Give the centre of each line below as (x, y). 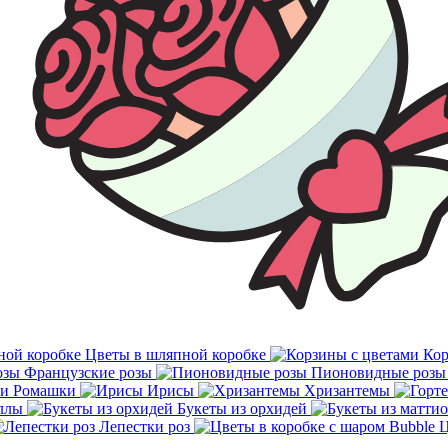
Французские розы (88, 372)
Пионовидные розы (378, 372)
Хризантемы (347, 390)
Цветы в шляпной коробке (175, 354)
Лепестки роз (144, 426)
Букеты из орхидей (242, 408)
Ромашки (44, 390)
